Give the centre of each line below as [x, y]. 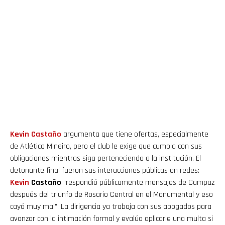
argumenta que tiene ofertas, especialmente [135, 135]
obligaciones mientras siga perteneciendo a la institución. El [105, 159]
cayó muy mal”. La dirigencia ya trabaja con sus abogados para [111, 207]
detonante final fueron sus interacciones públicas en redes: [105, 171]
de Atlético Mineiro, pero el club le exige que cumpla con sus [106, 147]
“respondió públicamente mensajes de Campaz [138, 183]
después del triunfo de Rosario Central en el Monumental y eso [111, 195]
